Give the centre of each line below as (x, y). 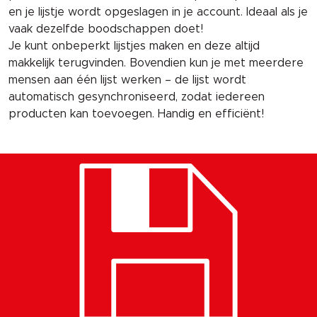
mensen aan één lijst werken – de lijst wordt (127, 80)
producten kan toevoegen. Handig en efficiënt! (136, 114)
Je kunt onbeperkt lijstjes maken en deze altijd (134, 46)
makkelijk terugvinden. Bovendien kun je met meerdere (156, 63)
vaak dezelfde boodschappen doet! (106, 29)
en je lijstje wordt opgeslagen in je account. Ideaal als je (158, 12)
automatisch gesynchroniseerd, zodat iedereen (137, 97)
